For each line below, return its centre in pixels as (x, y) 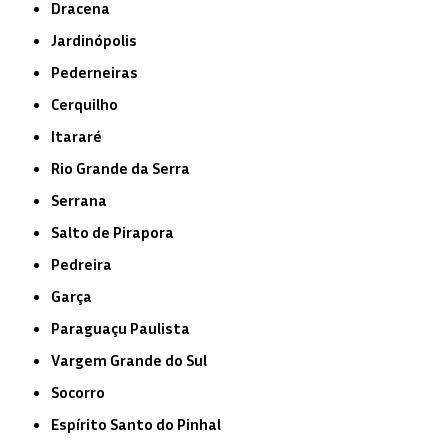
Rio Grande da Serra (125, 167)
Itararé (79, 135)
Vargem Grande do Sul (134, 359)
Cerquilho (89, 103)
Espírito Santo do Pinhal (140, 423)
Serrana (83, 199)
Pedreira (86, 263)
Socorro (82, 391)
